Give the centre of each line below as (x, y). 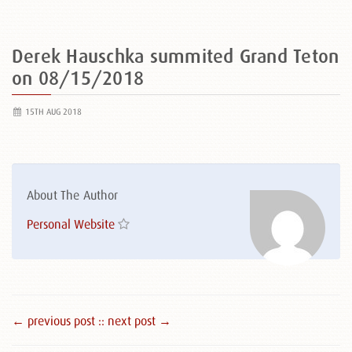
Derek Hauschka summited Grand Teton (176, 56)
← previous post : (57, 321)
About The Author (73, 195)
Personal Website (71, 224)
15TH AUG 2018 (52, 112)
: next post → (136, 321)
